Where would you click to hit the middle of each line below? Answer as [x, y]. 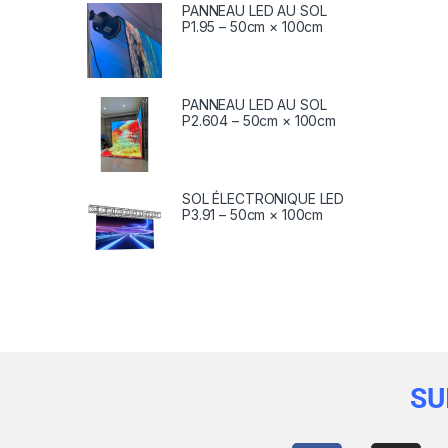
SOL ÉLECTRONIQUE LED [263, 198]
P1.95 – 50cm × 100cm [253, 26]
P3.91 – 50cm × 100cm [253, 214]
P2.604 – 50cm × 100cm [259, 120]
